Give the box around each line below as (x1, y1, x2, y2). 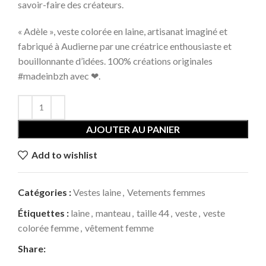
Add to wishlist (31, 149, 98, 161)
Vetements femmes (127, 186, 205, 198)
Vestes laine (73, 186, 121, 198)
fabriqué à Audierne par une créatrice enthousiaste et (18, 40, 232, 52)
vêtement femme (85, 221, 154, 233)
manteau (96, 207, 131, 218)
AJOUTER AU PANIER (86, 123, 180, 135)
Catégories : (18, 186, 71, 198)
